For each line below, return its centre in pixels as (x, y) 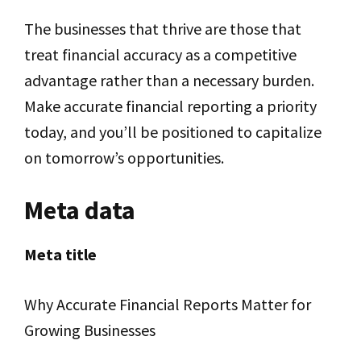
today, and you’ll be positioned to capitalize (173, 132)
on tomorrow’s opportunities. (124, 158)
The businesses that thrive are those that (163, 29)
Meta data (80, 210)
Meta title (60, 254)
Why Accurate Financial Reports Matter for (168, 304)
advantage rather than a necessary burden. (169, 80)
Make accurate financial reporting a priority (170, 106)
